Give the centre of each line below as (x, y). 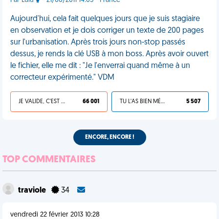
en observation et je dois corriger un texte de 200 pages (107, 31)
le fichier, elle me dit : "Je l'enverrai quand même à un (100, 66)
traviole (33, 191)
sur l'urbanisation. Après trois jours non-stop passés (98, 43)
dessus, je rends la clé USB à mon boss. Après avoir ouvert (109, 54)
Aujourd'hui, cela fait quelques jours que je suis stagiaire (105, 19)
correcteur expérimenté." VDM (62, 78)
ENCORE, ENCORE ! (109, 137)
